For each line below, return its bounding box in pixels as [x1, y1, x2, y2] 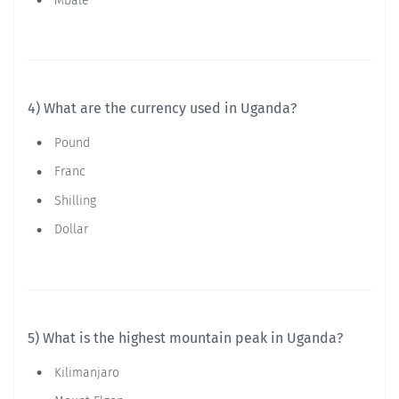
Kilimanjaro [51, 364, 119, 380]
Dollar [51, 222, 88, 238]
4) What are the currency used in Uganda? [28, 100, 297, 118]
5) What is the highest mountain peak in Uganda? [28, 329, 343, 346]
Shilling [51, 192, 96, 208]
